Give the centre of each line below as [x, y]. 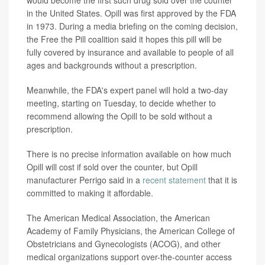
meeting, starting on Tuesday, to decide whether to [121, 103]
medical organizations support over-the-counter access [129, 257]
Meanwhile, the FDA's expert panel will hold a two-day [127, 90]
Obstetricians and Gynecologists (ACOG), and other [124, 244]
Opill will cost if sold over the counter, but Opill [112, 167]
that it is [222, 180]
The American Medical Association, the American [118, 218]
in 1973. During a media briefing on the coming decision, [132, 26]
